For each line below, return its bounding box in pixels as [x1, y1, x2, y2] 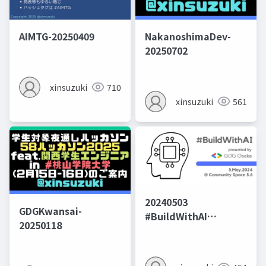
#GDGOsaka [145, 223, 200, 238]
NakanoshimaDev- [145, 28, 231, 43]
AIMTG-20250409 [19, 28, 94, 43]
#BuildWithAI [145, 209, 207, 224]
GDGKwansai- [19, 204, 82, 218]
